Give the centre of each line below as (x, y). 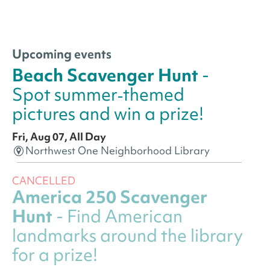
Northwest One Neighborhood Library (118, 151)
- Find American (118, 216)
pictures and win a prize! (108, 114)
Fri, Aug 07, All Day (59, 137)
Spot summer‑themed (98, 95)
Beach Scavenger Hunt (105, 75)
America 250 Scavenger (110, 197)
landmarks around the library (127, 236)
